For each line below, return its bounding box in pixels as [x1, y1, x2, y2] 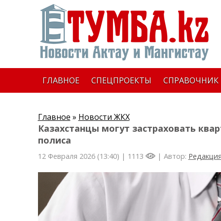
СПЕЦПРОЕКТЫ [91, 75, 151, 86]
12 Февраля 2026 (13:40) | [37, 151, 128, 161]
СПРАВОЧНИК [163, 75, 219, 86]
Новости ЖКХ [78, 111, 130, 122]
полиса [37, 134, 71, 146]
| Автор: [155, 151, 188, 161]
